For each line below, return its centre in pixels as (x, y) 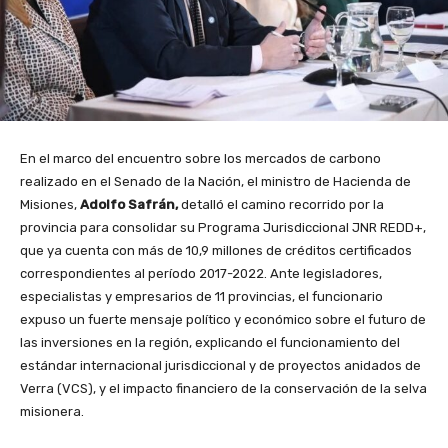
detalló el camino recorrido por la (281, 205)
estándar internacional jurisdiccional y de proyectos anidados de (220, 366)
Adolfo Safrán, (129, 205)
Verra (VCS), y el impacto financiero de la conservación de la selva (223, 389)
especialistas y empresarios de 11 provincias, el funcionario (201, 297)
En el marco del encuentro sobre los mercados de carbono (200, 159)
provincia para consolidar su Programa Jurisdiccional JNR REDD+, (223, 228)
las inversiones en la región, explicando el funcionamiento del (210, 343)
